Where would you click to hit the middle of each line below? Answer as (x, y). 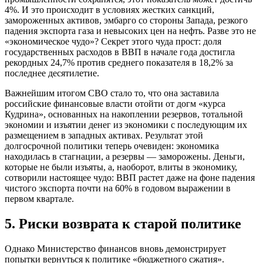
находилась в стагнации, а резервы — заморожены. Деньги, (125, 157)
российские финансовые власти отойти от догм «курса (115, 104)
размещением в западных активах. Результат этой (104, 136)
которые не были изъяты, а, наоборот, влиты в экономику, (121, 167)
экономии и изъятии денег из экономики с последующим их (126, 125)
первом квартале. (39, 199)
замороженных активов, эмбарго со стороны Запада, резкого (126, 21)
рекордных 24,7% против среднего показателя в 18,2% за (119, 63)
